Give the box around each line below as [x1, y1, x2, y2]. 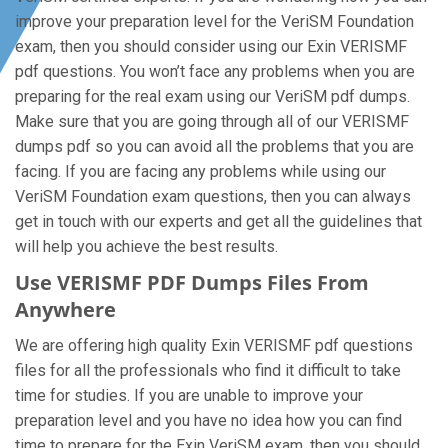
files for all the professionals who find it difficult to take [15, 361, 401, 380]
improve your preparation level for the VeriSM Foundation [15, 12, 414, 31]
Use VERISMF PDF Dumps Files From [15, 269, 369, 296]
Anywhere [15, 296, 116, 323]
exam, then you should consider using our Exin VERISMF [15, 37, 407, 56]
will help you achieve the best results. [15, 237, 278, 256]
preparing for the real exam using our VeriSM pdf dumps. [15, 87, 410, 106]
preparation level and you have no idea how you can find [15, 411, 402, 430]
